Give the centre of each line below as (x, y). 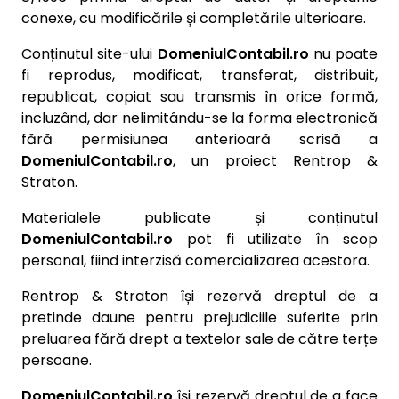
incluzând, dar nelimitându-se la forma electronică (199, 118)
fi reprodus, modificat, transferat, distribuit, (199, 75)
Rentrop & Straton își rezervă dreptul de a (199, 296)
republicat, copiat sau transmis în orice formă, (199, 97)
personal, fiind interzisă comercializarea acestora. (195, 261)
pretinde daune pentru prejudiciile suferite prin (199, 318)
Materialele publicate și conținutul (199, 218)
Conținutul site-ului (90, 54)
